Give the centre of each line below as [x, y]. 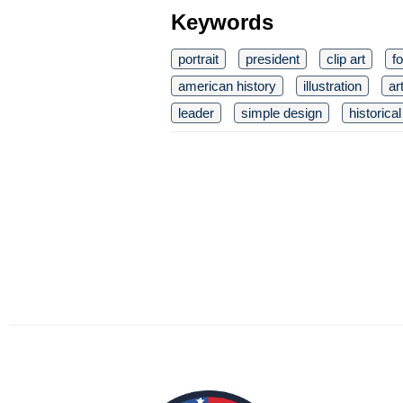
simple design [282, 113]
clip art [346, 59]
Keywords [222, 22]
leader [196, 113]
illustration [332, 86]
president [273, 59]
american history [227, 86]
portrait [198, 59]
